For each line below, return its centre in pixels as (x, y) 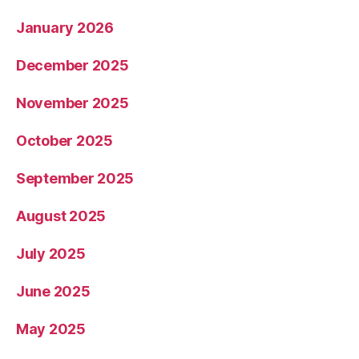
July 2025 (51, 253)
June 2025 (53, 291)
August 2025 (61, 216)
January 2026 (65, 27)
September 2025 (75, 178)
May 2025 (51, 329)
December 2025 (73, 65)
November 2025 (73, 103)
